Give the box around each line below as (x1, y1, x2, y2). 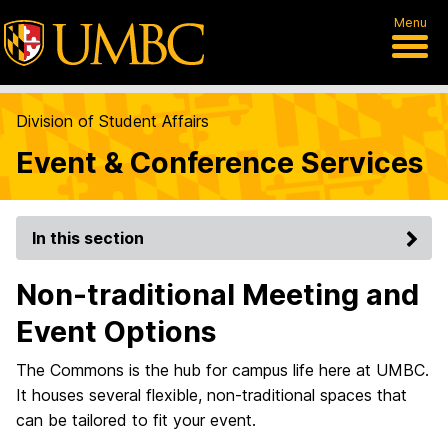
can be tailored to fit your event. (16, 410, 256, 430)
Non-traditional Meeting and (16, 277, 419, 312)
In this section (32, 228, 144, 248)
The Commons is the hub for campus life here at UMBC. (16, 360, 429, 380)
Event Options (16, 314, 216, 349)
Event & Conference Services (16, 145, 423, 180)
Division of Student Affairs (16, 111, 209, 131)
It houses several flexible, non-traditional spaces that (16, 385, 407, 405)
